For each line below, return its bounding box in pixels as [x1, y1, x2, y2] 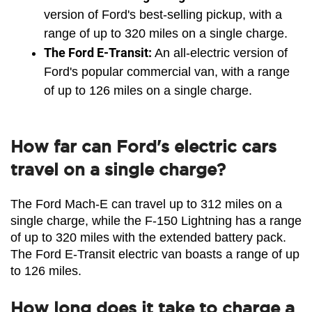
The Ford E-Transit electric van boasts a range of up [10, 247, 299, 261]
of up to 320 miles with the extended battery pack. [10, 230, 286, 244]
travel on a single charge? [10, 160, 226, 178]
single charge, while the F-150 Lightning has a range [10, 213, 302, 228]
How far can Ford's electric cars [10, 137, 276, 155]
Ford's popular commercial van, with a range [44, 64, 290, 79]
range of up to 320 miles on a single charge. [44, 26, 288, 40]
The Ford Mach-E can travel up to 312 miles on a [10, 196, 282, 211]
